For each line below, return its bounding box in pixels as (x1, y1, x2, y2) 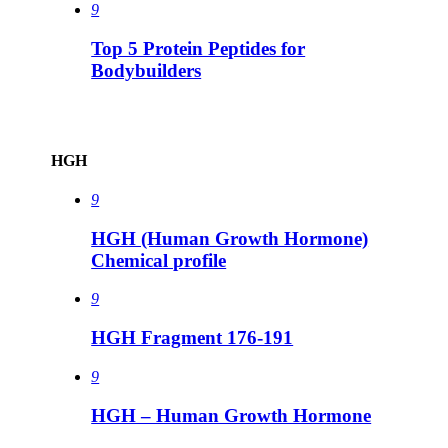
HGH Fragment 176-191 (91, 327, 294, 349)
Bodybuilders (91, 59, 202, 81)
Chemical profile (91, 249, 227, 271)
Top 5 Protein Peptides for (91, 37, 306, 59)
